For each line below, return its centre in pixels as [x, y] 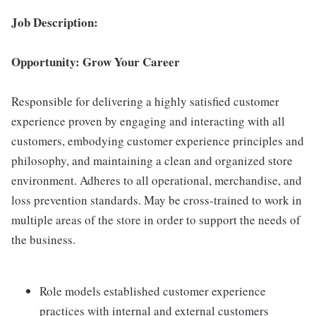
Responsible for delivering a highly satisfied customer [145, 101]
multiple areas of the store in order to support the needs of [156, 220]
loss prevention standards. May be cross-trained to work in [157, 200]
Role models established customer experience [153, 291]
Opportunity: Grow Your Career [96, 62]
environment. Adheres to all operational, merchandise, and [157, 180]
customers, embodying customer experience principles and [158, 141]
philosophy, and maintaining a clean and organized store [152, 160]
